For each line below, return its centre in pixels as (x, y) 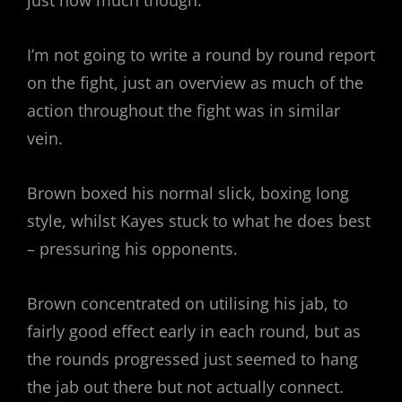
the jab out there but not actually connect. (185, 386)
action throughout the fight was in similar (184, 110)
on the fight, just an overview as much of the (195, 82)
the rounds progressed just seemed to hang (192, 358)
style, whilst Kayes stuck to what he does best (199, 220)
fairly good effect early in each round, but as (194, 331)
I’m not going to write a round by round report (201, 54)
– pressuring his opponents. (132, 248)
